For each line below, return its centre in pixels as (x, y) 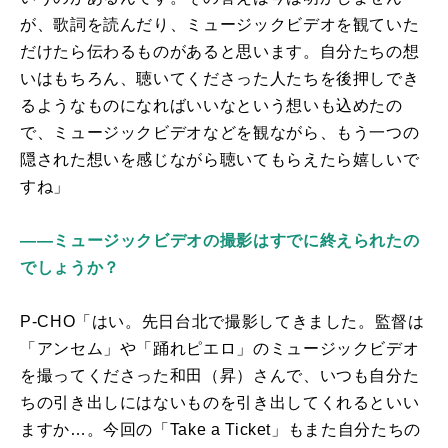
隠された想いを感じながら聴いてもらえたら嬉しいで (220, 160)
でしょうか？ (70, 268)
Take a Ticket (220, 430)
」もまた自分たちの (346, 430)
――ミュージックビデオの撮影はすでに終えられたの (220, 241)
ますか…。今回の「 (95, 430)
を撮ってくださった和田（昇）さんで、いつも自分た (220, 376)
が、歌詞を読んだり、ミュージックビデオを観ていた (220, 25)
